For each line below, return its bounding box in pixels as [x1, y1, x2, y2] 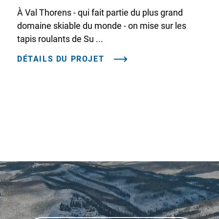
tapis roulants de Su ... [17, 33, 103, 44]
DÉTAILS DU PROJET [17, 54, 105, 64]
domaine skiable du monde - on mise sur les [17, 20, 186, 31]
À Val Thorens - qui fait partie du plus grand [17, 7, 183, 18]
